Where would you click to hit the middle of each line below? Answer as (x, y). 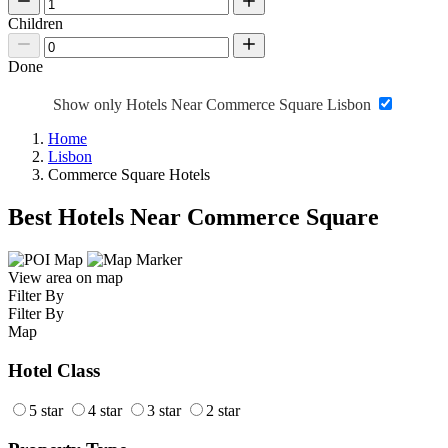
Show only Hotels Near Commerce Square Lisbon (214, 105)
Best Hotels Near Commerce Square (193, 217)
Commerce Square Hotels (129, 175)
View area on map (65, 277)
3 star (164, 411)
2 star (223, 411)
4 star (105, 411)
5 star (46, 411)
